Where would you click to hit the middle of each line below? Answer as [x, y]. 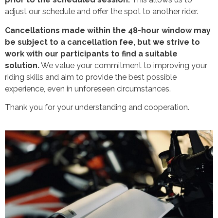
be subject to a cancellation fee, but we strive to [102, 42]
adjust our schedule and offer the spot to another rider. [101, 12]
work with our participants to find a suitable [91, 54]
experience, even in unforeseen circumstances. [88, 89]
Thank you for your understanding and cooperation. [97, 108]
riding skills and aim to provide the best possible [91, 77]
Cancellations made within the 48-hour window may [108, 30]
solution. [22, 65]
